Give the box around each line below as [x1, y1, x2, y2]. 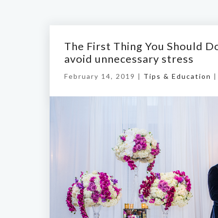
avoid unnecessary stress [64, 52, 194, 65]
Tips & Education [144, 72, 211, 80]
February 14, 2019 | [64, 72, 144, 80]
